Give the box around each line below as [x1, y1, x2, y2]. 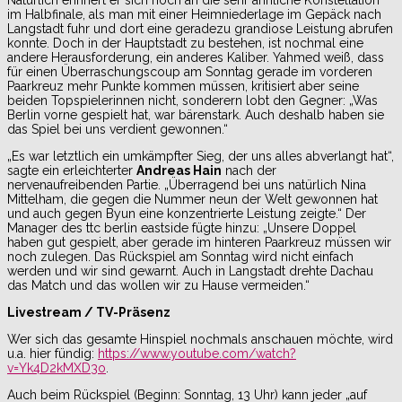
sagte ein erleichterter [7, 162, 136, 178]
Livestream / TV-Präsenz [7, 304, 170, 319]
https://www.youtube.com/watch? [98, 345, 296, 361]
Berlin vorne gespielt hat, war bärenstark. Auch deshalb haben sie [7, 107, 384, 122]
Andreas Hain [136, 162, 222, 178]
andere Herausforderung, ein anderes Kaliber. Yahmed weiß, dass [7, 49, 384, 65]
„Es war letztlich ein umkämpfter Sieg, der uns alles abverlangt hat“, [7, 148, 394, 163]
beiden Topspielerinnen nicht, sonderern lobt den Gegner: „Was [7, 92, 378, 108]
